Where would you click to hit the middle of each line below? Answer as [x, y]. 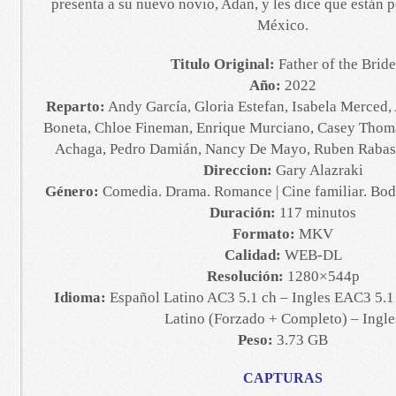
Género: [72, 191]
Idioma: [80, 297]
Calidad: [252, 255]
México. [283, 25]
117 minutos [316, 213]
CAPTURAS [283, 378]
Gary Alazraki [317, 170]
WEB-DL [311, 255]
